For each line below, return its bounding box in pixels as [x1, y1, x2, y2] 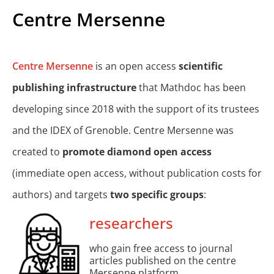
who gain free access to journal [89, 241, 232, 255]
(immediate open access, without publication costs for [12, 166, 262, 180]
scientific [179, 59, 223, 73]
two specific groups [110, 188, 204, 202]
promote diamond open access [62, 145, 212, 159]
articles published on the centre [89, 253, 236, 267]
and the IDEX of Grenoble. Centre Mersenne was [12, 124, 234, 138]
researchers [89, 212, 173, 233]
